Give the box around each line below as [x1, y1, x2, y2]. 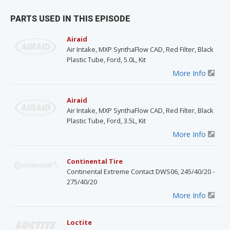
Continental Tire [67, 156, 123, 166]
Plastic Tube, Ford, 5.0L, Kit [67, 54, 146, 64]
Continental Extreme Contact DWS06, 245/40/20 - [67, 166, 215, 176]
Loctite [67, 217, 92, 227]
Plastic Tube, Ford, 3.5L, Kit [67, 116, 146, 125]
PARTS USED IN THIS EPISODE [10, 13, 130, 24]
